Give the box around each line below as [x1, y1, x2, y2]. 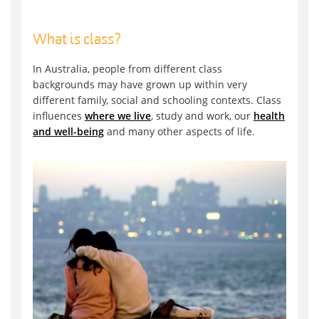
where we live [85, 109, 151, 123]
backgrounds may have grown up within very [33, 78, 247, 92]
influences [33, 109, 85, 123]
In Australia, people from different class [33, 62, 222, 76]
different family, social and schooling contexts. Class [33, 93, 281, 108]
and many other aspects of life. [104, 125, 255, 139]
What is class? [33, 33, 122, 48]
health [253, 109, 285, 123]
